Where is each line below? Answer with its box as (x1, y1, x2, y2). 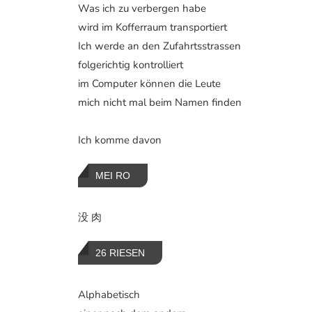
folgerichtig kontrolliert (78, 57, 183, 72)
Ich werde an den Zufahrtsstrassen (78, 38, 241, 53)
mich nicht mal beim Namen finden (78, 95, 242, 109)
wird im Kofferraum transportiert (78, 19, 227, 34)
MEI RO (95, 169, 130, 181)
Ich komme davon (78, 132, 162, 147)
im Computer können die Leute (78, 76, 221, 91)
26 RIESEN (95, 247, 145, 258)
